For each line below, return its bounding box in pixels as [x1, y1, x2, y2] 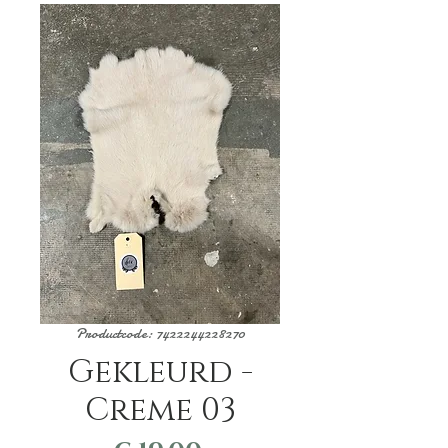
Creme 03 [84, 389, 236, 432]
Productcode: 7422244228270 [75, 323, 245, 343]
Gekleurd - [67, 351, 253, 394]
